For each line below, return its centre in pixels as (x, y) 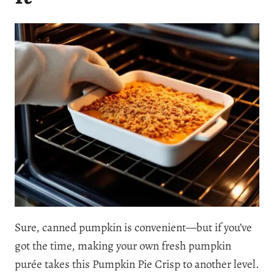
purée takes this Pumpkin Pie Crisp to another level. (137, 264)
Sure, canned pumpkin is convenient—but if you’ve (133, 227)
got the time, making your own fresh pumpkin (123, 246)
